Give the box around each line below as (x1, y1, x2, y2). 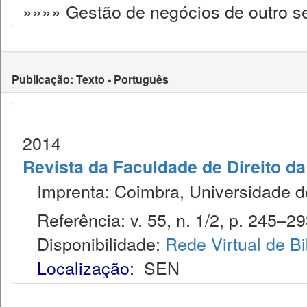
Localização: (37, 255, 134, 280)
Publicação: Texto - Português (12, 71, 169, 87)
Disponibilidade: (23, 231, 165, 256)
